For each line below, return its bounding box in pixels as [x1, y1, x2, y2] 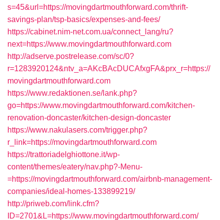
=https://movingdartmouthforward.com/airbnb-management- [7, 175, 212, 183]
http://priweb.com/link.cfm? [7, 199, 99, 208]
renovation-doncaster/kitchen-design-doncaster [7, 113, 171, 122]
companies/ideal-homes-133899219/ [7, 187, 135, 195]
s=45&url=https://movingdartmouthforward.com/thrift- [7, 3, 188, 11]
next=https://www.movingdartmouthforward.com [7, 40, 171, 48]
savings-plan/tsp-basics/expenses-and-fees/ [7, 15, 160, 24]
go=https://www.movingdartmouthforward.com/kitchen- [7, 101, 195, 110]
